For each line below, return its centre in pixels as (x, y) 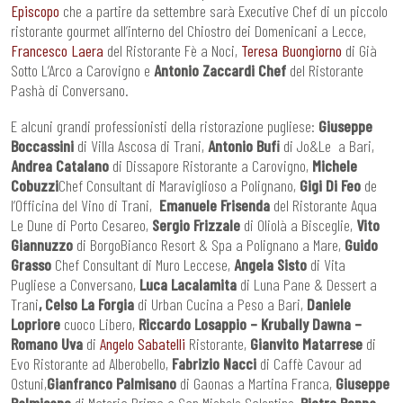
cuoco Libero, (99, 324)
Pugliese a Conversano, (75, 285)
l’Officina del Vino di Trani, (85, 206)
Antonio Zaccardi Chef (222, 71)
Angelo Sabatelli (143, 344)
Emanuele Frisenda (215, 206)
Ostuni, (29, 384)
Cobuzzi (35, 186)
